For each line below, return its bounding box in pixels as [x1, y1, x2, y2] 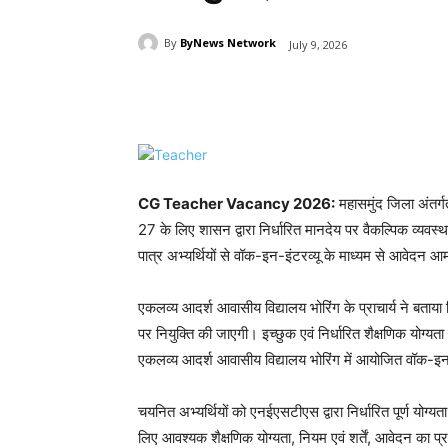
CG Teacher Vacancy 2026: [138, 194, 335, 214]
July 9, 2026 [289, 36, 347, 52]
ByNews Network [180, 35, 276, 51]
